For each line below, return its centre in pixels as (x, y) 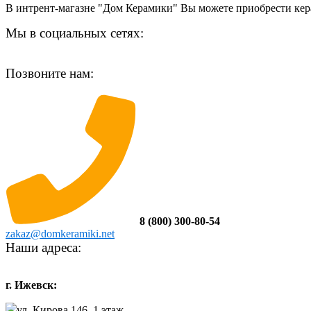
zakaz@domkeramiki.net (60, 234)
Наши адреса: (43, 248)
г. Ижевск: (31, 285)
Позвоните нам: (50, 74)
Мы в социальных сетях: (75, 33)
